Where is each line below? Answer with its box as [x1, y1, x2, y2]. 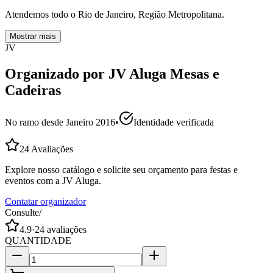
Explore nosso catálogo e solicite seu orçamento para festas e [5, 164, 238, 175]
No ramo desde [5, 116, 66, 127]
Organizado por [5, 65, 108, 82]
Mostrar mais [10, 31, 56, 41]
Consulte [5, 207, 39, 218]
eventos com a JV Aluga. [5, 175, 101, 186]
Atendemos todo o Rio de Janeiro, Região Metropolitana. [5, 9, 224, 19]
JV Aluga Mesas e [108, 65, 219, 82]
